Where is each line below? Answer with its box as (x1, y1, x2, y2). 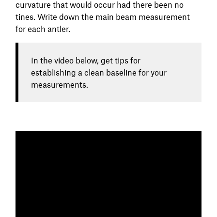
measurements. (31, 79, 88, 89)
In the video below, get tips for (31, 55, 140, 65)
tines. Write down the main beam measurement (15, 11, 190, 21)
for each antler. (15, 23, 72, 33)
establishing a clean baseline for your (31, 67, 167, 77)
